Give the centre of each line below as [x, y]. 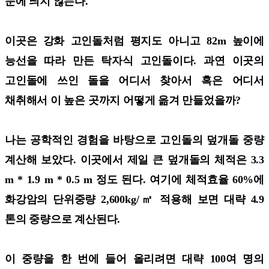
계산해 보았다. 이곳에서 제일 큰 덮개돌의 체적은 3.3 [134, 159]
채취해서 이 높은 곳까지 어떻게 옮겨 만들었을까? [124, 100]
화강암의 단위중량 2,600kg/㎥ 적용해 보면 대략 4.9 [134, 199]
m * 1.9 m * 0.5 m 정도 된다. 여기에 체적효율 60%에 [134, 179]
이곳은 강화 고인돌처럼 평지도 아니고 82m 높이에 [134, 41]
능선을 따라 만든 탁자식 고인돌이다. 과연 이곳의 [134, 60]
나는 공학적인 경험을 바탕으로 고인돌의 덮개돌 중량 [134, 140]
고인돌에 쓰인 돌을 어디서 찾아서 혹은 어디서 [134, 80]
